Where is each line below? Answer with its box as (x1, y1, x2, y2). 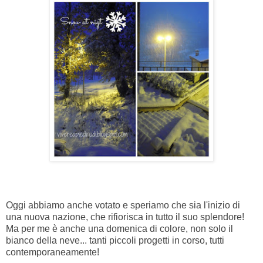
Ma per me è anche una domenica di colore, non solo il (6, 224, 233, 234)
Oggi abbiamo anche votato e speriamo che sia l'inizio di (6, 200, 240, 211)
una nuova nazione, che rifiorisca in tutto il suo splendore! (6, 212, 244, 222)
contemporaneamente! (6, 247, 99, 258)
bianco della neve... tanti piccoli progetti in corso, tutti (6, 235, 224, 246)
